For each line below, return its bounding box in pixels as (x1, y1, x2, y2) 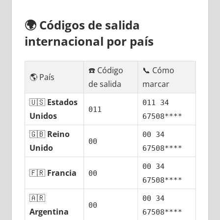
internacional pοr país (24, 33, 154, 50)
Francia (47, 167, 77, 179)
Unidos (29, 110, 57, 122)
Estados (47, 97, 78, 108)
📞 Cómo (142, 65, 175, 76)
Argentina (29, 206, 69, 218)
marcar (142, 79, 170, 90)
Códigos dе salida (39, 17, 140, 33)
